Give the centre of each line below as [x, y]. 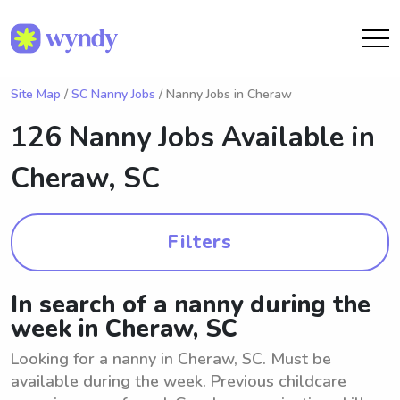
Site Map [36, 94]
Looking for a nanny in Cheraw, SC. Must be [171, 359]
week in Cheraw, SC [124, 329]
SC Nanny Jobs [113, 94]
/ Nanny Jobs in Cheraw [224, 94]
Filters [200, 242]
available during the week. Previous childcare [179, 381]
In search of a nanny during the [191, 305]
